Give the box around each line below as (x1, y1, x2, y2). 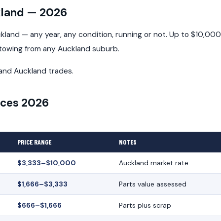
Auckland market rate (118, 158, 188, 168)
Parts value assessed (118, 180, 186, 189)
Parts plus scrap (118, 201, 171, 210)
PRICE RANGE (17, 138, 51, 147)
